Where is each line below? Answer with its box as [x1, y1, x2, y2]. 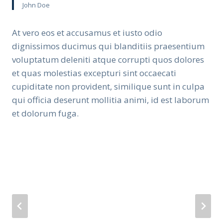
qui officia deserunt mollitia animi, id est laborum [12, 94, 209, 106]
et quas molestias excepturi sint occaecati [12, 67, 176, 79]
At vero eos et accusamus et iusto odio [12, 27, 162, 38]
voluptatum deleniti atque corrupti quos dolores [12, 54, 204, 65]
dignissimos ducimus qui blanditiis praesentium [12, 40, 205, 52]
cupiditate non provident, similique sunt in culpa [12, 81, 205, 92]
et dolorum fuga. [12, 108, 79, 119]
